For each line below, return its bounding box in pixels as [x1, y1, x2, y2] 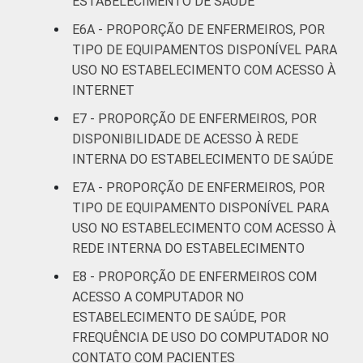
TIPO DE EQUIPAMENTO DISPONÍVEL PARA [72, 199, 329, 216]
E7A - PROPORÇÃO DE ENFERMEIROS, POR [72, 179, 325, 195]
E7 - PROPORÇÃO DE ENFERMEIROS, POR [72, 110, 317, 126]
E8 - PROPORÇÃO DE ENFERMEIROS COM [72, 268, 317, 284]
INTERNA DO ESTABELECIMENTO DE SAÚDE [72, 151, 333, 167]
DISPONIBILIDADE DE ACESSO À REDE [72, 130, 298, 147]
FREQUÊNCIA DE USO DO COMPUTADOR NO [72, 329, 329, 345]
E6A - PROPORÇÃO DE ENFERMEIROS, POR [72, 21, 325, 37]
